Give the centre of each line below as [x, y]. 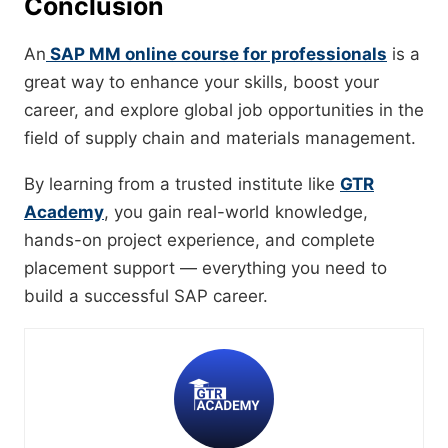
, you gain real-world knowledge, [236, 212]
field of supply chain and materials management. [220, 138]
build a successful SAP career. [146, 296]
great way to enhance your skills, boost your [201, 82]
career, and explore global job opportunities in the [224, 110]
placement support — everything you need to [205, 268]
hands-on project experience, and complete [199, 240]
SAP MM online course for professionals [216, 54]
